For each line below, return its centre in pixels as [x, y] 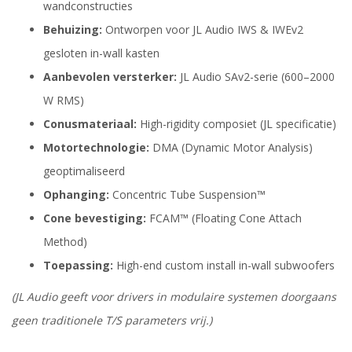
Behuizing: [73, 30]
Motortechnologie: [96, 148]
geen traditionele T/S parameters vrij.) [112, 321]
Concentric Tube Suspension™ [187, 195]
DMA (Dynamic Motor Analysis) [231, 148]
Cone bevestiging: [95, 218]
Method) [65, 242]
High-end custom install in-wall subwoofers [224, 266]
